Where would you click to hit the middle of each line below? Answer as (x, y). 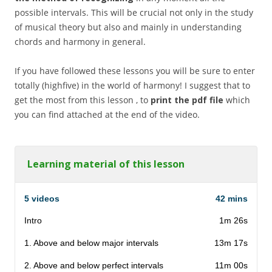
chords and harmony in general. (80, 42)
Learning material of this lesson (106, 164)
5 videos (42, 199)
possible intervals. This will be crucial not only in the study (134, 13)
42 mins (232, 199)
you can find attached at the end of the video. (107, 115)
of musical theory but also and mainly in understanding (128, 27)
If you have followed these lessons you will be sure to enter (135, 71)
